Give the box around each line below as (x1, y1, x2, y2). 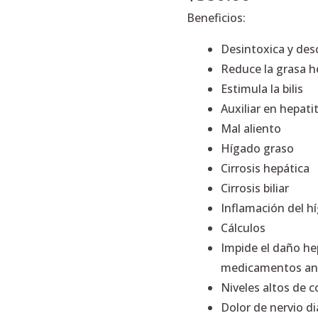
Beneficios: (187, 10, 246, 26)
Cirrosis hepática (221, 160, 310, 177)
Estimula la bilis (221, 81, 304, 97)
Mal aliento (221, 121, 282, 137)
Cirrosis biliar (221, 180, 290, 197)
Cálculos (221, 220, 266, 236)
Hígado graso (221, 141, 295, 157)
